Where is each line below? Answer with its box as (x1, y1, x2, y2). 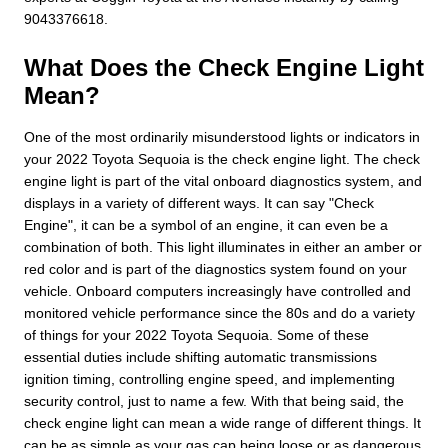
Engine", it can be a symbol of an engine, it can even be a (24, 216, 388, 233)
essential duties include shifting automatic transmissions (24, 348, 377, 365)
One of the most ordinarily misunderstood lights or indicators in (24, 128, 420, 145)
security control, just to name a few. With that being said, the (24, 392, 404, 409)
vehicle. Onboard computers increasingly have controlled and (24, 282, 411, 299)
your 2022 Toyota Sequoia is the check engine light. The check (24, 150, 420, 167)
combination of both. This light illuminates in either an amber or (24, 238, 422, 255)
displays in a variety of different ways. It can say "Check (24, 194, 374, 211)
